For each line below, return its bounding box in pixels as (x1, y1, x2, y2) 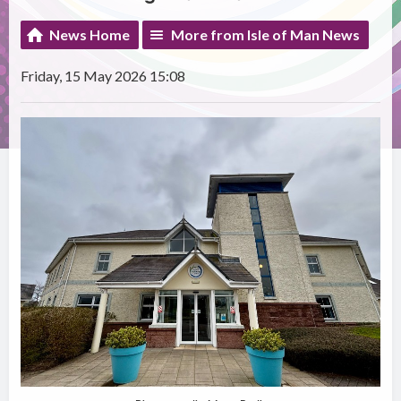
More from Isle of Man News (171, 26, 361, 44)
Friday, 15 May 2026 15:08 (21, 67, 186, 85)
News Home (49, 26, 131, 44)
